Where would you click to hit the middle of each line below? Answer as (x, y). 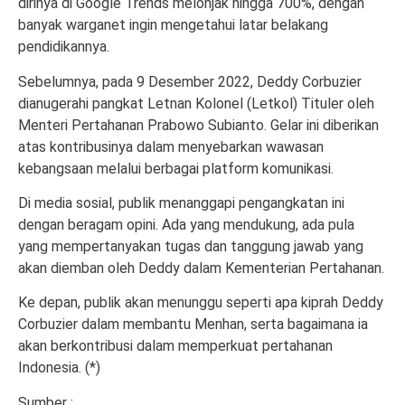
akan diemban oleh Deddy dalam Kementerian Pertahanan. (201, 268)
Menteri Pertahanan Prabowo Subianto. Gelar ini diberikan (198, 125)
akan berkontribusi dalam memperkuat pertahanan (175, 346)
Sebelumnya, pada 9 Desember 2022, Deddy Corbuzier (190, 81)
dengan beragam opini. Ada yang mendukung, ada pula (186, 224)
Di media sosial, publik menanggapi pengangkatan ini (181, 202)
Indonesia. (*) (59, 368)
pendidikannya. (64, 47)
